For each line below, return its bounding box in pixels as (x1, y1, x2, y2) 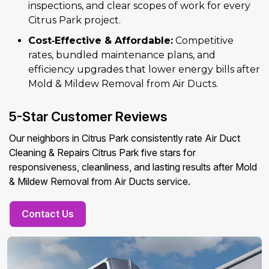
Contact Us (22, 208, 74, 220)
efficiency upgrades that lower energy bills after (28, 64, 260, 76)
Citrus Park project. (28, 14, 121, 26)
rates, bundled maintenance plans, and (28, 49, 216, 61)
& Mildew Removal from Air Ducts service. (9, 175, 190, 188)
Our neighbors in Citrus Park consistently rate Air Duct (9, 132, 240, 145)
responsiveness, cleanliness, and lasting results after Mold (9, 161, 257, 174)
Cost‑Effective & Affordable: (28, 35, 173, 47)
